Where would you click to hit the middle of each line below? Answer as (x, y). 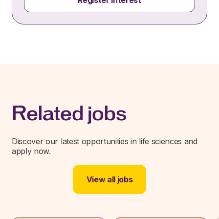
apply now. (31, 151)
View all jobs (109, 179)
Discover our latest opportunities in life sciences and (105, 141)
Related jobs (69, 113)
